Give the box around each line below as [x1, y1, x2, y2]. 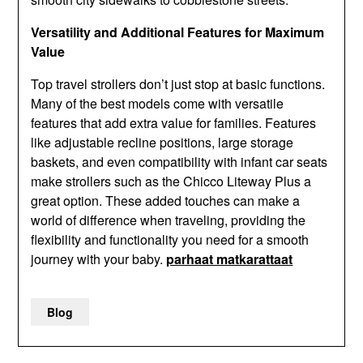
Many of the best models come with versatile [31, 94, 284, 113]
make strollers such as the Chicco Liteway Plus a [31, 172, 312, 190]
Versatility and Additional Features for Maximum [31, 23, 325, 41]
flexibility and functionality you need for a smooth [31, 230, 310, 249]
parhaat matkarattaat [166, 250, 293, 268]
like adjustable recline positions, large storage [31, 133, 294, 152]
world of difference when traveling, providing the [31, 211, 306, 229]
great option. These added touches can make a [31, 191, 301, 210]
